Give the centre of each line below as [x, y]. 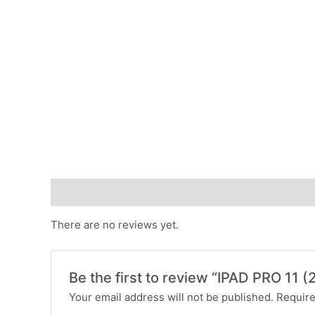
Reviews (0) [81, 192]
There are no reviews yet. [115, 224]
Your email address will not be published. [172, 297]
